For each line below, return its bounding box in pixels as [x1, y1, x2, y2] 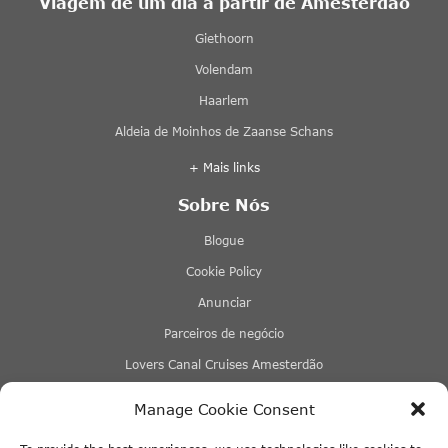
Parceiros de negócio [164, 325, 284, 341]
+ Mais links [188, 159, 260, 175]
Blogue [204, 232, 244, 248]
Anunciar [197, 294, 251, 310]
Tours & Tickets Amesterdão [141, 418, 307, 434]
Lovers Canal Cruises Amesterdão [125, 356, 323, 372]
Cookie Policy [186, 263, 262, 279]
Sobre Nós [178, 194, 270, 214]
